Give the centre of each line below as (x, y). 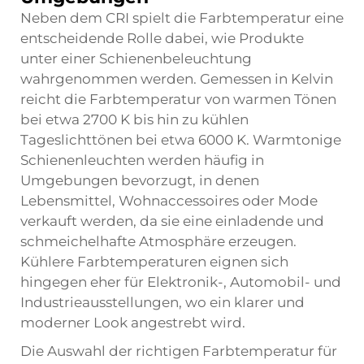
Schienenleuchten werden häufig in (142, 160)
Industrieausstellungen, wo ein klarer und (162, 302)
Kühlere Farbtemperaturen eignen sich (154, 262)
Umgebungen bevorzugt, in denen (140, 180)
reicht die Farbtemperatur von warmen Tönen (178, 99)
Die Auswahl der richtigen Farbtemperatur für (179, 351)
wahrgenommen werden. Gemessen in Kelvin (177, 79)
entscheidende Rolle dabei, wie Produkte (162, 38)
